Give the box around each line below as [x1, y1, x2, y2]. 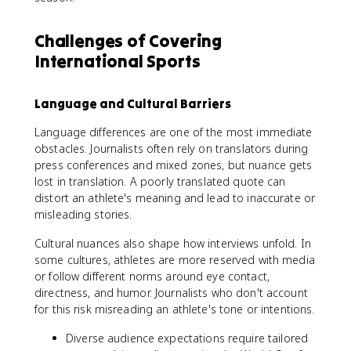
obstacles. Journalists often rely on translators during [34, 141, 309, 156]
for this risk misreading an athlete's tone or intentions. [34, 302, 315, 317]
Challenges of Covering [34, 30, 222, 52]
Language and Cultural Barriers [34, 96, 231, 111]
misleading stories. [34, 207, 132, 222]
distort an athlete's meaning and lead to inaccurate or [34, 190, 316, 205]
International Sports [34, 50, 201, 72]
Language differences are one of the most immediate [34, 125, 313, 139]
